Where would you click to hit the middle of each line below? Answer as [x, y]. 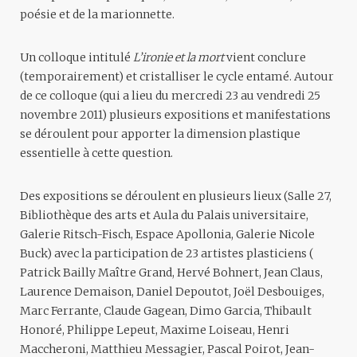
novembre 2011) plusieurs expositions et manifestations [175, 114]
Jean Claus [292, 272]
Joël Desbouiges [278, 291]
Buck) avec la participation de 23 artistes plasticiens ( [167, 253]
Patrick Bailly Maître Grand [96, 272]
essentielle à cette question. [96, 153]
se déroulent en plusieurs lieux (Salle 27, [220, 196]
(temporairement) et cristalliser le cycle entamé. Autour [177, 76]
